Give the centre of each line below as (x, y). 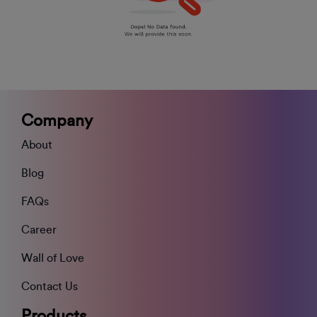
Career (39, 230)
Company (57, 121)
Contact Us (50, 287)
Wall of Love (53, 259)
